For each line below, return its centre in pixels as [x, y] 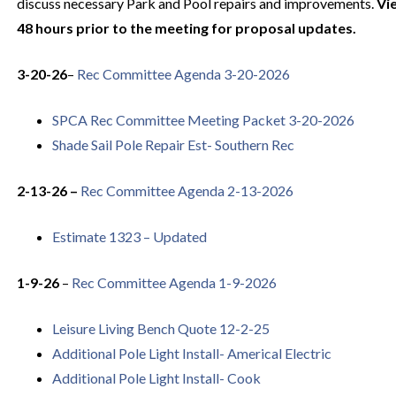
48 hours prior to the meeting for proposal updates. [186, 28]
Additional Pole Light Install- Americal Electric [191, 353]
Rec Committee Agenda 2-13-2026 [187, 190]
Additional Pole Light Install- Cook [156, 378]
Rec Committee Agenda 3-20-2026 [183, 74]
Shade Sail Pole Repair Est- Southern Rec [173, 145]
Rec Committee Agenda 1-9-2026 [174, 282]
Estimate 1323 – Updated [129, 236]
